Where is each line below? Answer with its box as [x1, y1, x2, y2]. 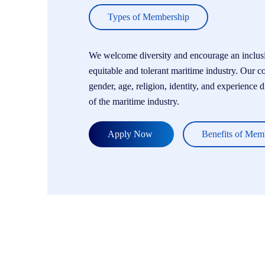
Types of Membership [108, 12, 189, 22]
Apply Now [108, 129, 155, 139]
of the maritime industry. [89, 96, 179, 106]
